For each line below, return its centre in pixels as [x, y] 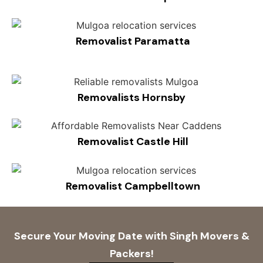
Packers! [131, 253]
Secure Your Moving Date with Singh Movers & [131, 236]
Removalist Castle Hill [131, 142]
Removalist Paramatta [131, 41]
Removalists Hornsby [131, 97]
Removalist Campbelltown [131, 186]
